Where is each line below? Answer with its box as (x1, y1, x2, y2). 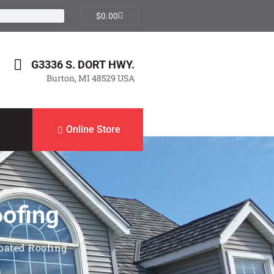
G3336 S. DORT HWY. (31, 57, 135, 71)
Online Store (66, 124, 121, 135)
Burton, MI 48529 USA (46, 72, 135, 84)
